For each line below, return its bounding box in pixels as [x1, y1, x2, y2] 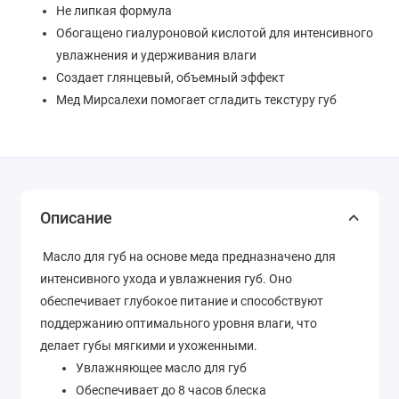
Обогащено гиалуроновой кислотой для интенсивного [55, 26, 373, 41]
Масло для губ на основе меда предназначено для [40, 248, 336, 264]
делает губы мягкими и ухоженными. [40, 338, 257, 353]
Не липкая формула [55, 4, 172, 19]
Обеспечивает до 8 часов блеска [76, 382, 266, 397]
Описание [40, 208, 112, 227]
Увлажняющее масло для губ [76, 360, 247, 375]
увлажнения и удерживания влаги [55, 48, 256, 63]
